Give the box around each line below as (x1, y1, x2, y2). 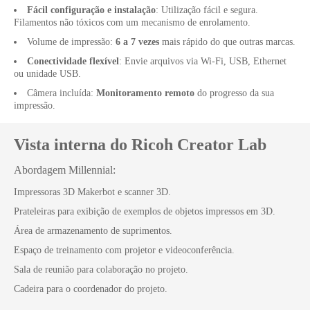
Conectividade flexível (27, 55, 119, 66)
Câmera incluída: (27, 87, 96, 98)
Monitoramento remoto (96, 87, 194, 98)
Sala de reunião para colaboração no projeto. (14, 264, 188, 275)
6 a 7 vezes (116, 36, 159, 47)
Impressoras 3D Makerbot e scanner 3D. (14, 186, 171, 197)
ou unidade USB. (14, 68, 81, 79)
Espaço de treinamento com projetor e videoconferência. (14, 244, 235, 255)
